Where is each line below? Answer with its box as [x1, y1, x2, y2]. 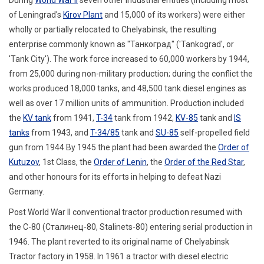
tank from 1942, [113, 113, 176, 123]
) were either [198, 9, 245, 19]
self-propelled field [179, 127, 250, 137]
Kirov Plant [63, 9, 103, 19]
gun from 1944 [9, 142, 64, 152]
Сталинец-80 [45, 222, 96, 232]
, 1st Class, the [39, 157, 94, 167]
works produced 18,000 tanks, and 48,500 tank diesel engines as [9, 83, 246, 93]
